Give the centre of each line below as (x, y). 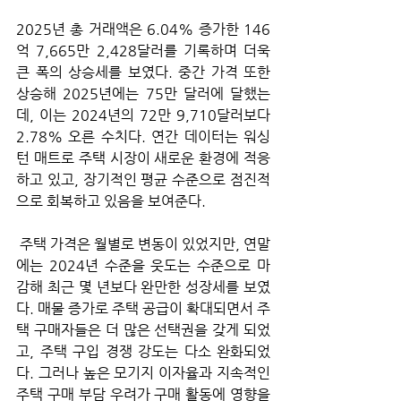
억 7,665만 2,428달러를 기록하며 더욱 (143, 51)
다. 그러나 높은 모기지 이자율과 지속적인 (143, 373)
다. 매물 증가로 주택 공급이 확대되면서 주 (143, 309)
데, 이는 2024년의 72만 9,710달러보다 (143, 115)
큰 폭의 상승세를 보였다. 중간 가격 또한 (143, 73)
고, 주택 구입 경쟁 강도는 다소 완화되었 (143, 352)
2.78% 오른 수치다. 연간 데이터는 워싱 (143, 137)
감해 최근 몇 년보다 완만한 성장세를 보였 (143, 287)
